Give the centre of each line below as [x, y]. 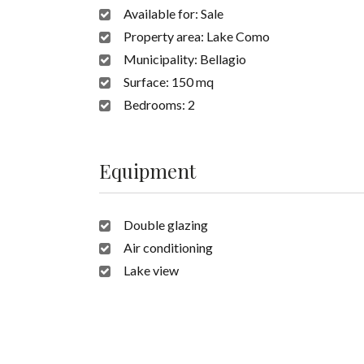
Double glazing [166, 225]
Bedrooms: [156, 105]
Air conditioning [168, 248]
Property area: [165, 37]
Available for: [162, 14]
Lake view [151, 271]
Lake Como [238, 37]
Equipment [147, 171]
